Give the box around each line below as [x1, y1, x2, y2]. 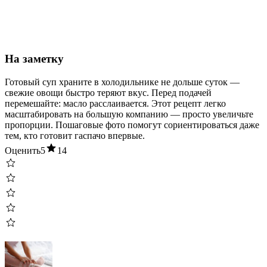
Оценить [5, 145, 41, 156]
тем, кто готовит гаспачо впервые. [5, 130, 145, 141]
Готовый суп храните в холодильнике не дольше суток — [5, 76, 240, 87]
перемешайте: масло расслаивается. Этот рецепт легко [5, 98, 226, 108]
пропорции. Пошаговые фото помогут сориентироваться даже [5, 119, 259, 130]
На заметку [5, 52, 64, 66]
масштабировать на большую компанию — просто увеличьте [5, 108, 253, 119]
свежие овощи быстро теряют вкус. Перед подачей [5, 87, 212, 98]
